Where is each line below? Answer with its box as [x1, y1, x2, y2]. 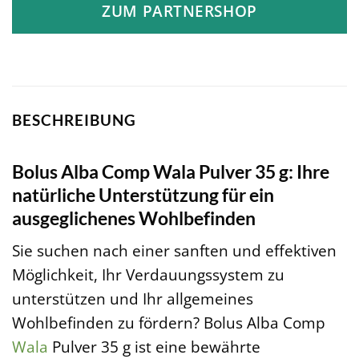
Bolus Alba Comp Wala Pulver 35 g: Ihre [12, 159, 329, 183]
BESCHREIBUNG [12, 111, 136, 130]
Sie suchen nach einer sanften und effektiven [12, 240, 337, 262]
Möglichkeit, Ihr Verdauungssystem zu [12, 264, 284, 286]
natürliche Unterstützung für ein [12, 183, 274, 206]
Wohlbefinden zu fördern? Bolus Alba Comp [12, 312, 325, 334]
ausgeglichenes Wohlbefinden [12, 206, 256, 229]
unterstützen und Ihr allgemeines [12, 288, 253, 310]
